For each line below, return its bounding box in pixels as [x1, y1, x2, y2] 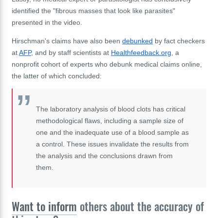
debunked [122, 37, 153, 45]
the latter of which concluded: [12, 72, 102, 80]
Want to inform [12, 198, 77, 215]
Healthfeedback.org [111, 49, 171, 57]
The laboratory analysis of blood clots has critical [36, 105, 185, 113]
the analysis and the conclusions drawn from [36, 152, 173, 160]
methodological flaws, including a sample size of [36, 117, 183, 125]
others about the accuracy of [77, 198, 204, 215]
